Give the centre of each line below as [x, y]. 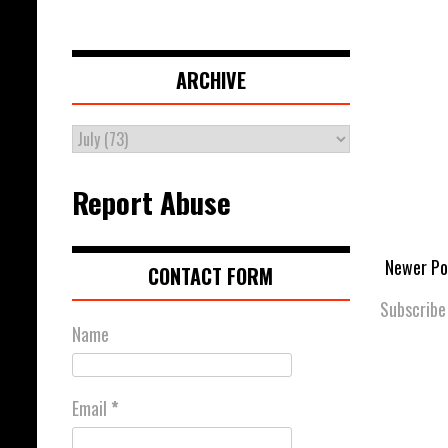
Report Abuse [151, 202]
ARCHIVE [210, 80]
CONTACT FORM [211, 276]
